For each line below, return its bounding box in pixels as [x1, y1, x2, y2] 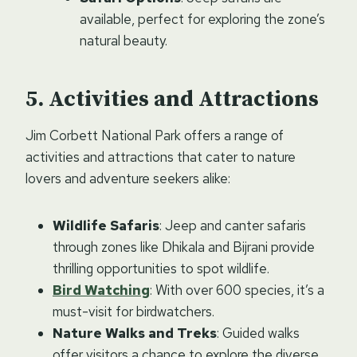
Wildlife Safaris [53, 216, 159, 234]
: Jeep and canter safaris [159, 216, 306, 234]
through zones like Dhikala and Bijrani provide [53, 237, 315, 256]
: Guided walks [217, 324, 300, 342]
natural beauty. [80, 31, 167, 49]
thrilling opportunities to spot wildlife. [53, 259, 269, 277]
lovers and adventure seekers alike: [25, 169, 230, 187]
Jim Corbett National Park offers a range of [25, 126, 284, 144]
